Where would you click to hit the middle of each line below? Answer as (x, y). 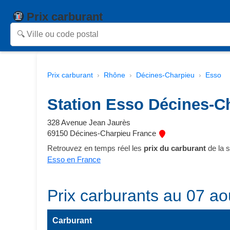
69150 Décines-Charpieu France (103, 133)
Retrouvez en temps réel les (95, 148)
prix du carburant (175, 148)
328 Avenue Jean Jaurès (89, 122)
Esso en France (74, 159)
